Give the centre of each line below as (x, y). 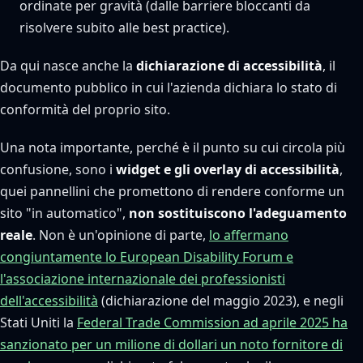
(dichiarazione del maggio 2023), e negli (221, 301)
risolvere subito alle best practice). (124, 28)
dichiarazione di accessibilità (229, 66)
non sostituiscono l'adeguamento (238, 213)
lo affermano (249, 235)
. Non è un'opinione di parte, (121, 235)
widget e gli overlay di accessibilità (228, 169)
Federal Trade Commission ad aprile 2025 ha (212, 322)
